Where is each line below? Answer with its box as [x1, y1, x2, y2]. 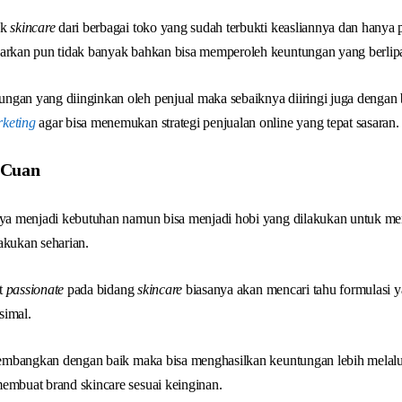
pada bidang [64, 282, 138, 297]
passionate [5, 282, 65, 297]
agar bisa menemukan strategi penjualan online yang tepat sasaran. [35, 115, 399, 130]
